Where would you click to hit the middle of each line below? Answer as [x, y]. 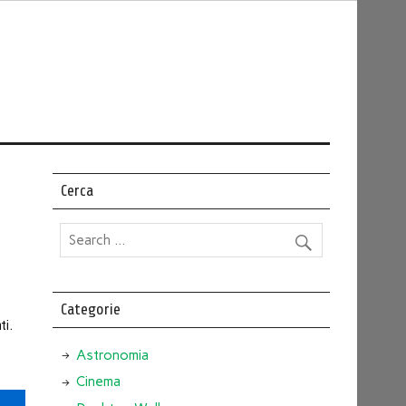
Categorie [90, 309]
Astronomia [112, 355]
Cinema [98, 382]
